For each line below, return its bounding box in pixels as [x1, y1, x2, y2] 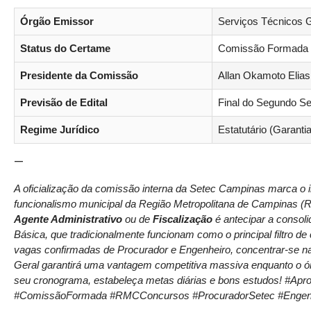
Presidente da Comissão [20, 70, 138, 82]
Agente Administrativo [14, 213, 122, 225]
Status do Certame [20, 43, 110, 55]
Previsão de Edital [20, 97, 108, 109]
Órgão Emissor [20, 16, 94, 28]
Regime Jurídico [20, 124, 99, 136]
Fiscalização [153, 213, 212, 225]
